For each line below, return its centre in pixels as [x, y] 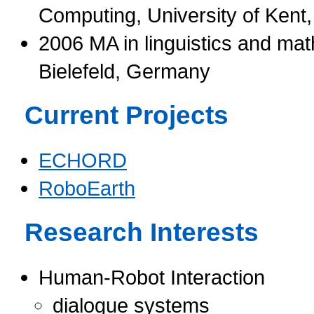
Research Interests [142, 232]
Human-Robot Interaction [152, 277]
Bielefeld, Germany [124, 71]
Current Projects [127, 115]
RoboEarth [87, 188]
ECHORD [83, 160]
